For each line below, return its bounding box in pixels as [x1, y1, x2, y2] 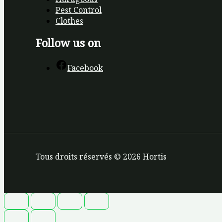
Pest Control [55, 4, 102, 15]
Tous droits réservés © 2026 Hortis [36, 151, 166, 163]
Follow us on [36, 35, 101, 51]
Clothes [55, 15, 83, 26]
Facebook [67, 62, 103, 74]
